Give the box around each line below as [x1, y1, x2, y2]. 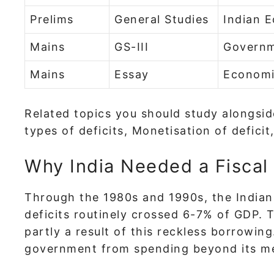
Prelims [30, 12, 74, 26]
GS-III [114, 40, 149, 53]
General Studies [114, 12, 209, 26]
